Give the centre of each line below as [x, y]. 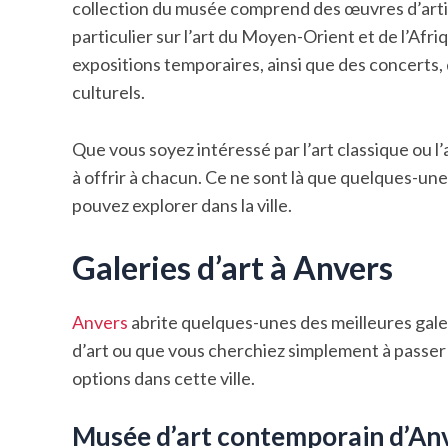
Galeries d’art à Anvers [232, 267]
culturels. [108, 92]
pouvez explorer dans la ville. [182, 205]
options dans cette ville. [163, 377]
